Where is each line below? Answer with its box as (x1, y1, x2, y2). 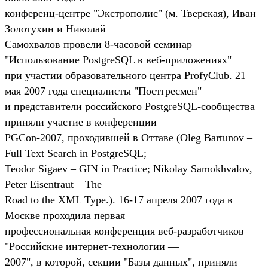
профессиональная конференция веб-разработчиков (5, 224, 244, 237)
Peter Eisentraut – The (5, 178, 102, 190)
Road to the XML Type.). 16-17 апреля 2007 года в (5, 193, 233, 206)
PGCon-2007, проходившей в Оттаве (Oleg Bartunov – (5, 131, 252, 144)
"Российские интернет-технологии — (5, 240, 179, 252)
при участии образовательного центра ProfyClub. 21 (5, 69, 246, 81)
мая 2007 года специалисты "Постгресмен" (5, 84, 202, 97)
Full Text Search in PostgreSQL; (5, 147, 147, 159)
